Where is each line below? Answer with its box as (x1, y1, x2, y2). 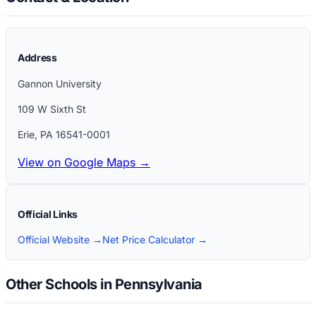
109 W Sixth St (18, 103, 86, 116)
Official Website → (18, 233, 102, 246)
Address (18, 51, 57, 64)
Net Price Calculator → (102, 233, 207, 246)
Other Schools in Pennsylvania (6, 275, 202, 293)
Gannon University (18, 78, 102, 90)
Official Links (18, 208, 78, 221)
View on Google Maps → (18, 155, 150, 170)
